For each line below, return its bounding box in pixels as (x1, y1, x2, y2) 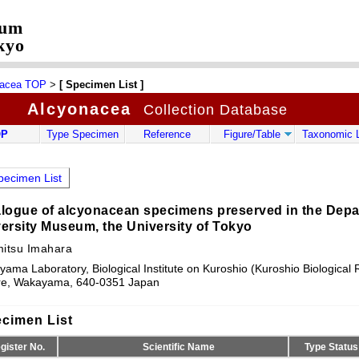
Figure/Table (224, 128, 280, 140)
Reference (143, 128, 191, 140)
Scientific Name (143, 341, 216, 353)
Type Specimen (46, 128, 119, 140)
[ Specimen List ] (58, 79, 143, 91)
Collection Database (138, 102, 288, 118)
